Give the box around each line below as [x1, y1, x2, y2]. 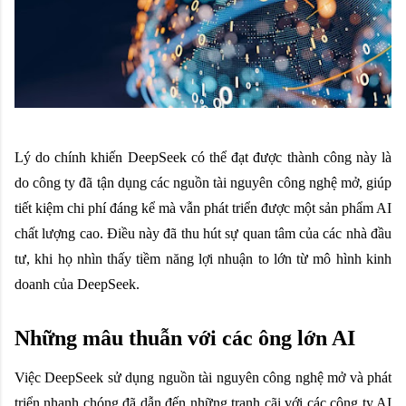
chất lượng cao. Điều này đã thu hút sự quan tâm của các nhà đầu [14, 225, 391, 241]
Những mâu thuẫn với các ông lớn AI [14, 325, 355, 350]
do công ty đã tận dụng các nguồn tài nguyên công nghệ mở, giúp [14, 174, 391, 190]
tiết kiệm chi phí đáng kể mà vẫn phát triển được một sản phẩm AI [14, 199, 391, 216]
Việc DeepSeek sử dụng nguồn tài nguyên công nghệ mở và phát [14, 369, 391, 385]
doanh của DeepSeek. [14, 275, 140, 292]
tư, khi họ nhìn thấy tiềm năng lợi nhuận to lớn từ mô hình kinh [14, 250, 391, 266]
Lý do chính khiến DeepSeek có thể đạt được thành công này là [14, 149, 391, 165]
